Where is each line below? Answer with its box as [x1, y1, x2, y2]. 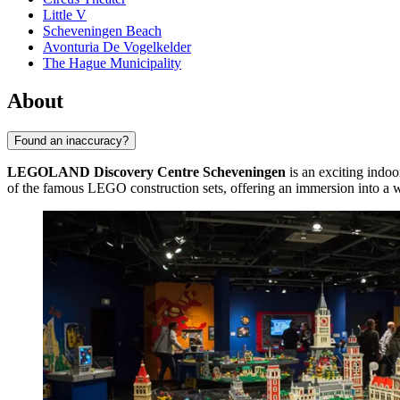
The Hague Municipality [43, 55, 181, 71]
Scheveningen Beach [43, 23, 162, 39]
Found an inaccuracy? [14, 133, 129, 147]
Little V [43, 7, 87, 23]
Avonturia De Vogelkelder [43, 39, 191, 55]
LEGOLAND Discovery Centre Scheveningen [7, 163, 286, 179]
